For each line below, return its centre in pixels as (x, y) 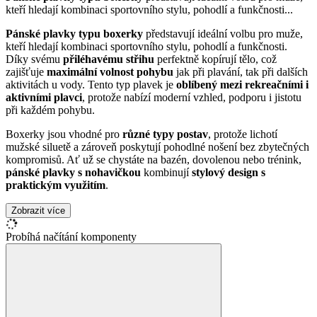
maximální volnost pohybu (110, 71)
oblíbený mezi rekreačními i (242, 84)
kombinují (166, 172)
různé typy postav (165, 134)
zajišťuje (26, 71)
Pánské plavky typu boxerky (74, 33)
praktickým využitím (56, 185)
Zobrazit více (38, 210)
